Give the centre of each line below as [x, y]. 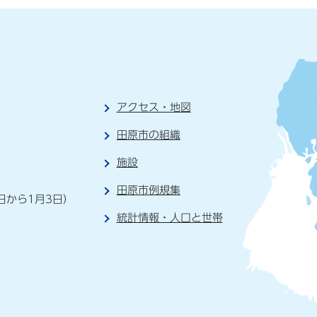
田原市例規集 [148, 190]
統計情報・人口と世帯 [169, 218]
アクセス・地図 [154, 107]
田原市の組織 [148, 134]
